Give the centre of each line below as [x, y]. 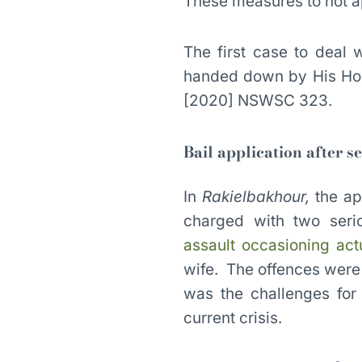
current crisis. [232, 318]
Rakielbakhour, [258, 196]
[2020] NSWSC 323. [257, 101]
